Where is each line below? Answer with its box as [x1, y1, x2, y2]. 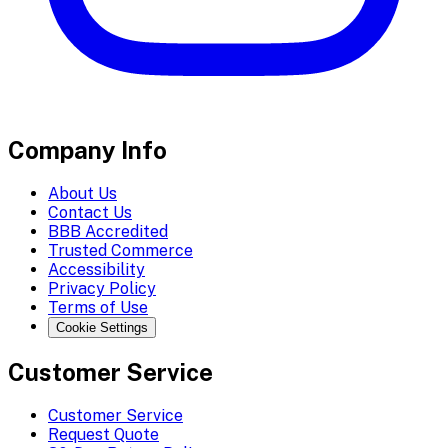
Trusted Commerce [48, 240, 193, 260]
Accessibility [48, 259, 145, 279]
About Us [48, 183, 117, 203]
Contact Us [48, 202, 132, 222]
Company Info [8, 136, 167, 165]
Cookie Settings [56, 319, 148, 335]
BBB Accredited [48, 221, 168, 241]
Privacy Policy [48, 278, 156, 298]
